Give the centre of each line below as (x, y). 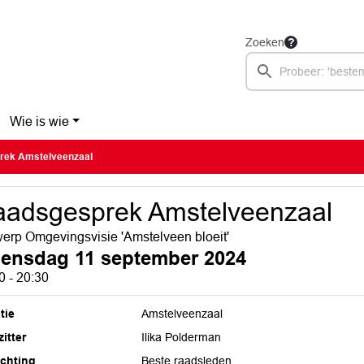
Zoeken (265, 42)
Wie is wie (39, 121)
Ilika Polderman (182, 337)
